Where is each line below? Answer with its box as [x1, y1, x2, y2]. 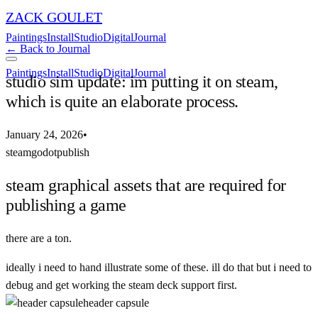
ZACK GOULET [6, 9, 102, 25]
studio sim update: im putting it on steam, [6, 72, 278, 91]
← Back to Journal [6, 43, 90, 55]
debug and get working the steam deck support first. [6, 278, 237, 291]
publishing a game [6, 195, 126, 214]
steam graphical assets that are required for [6, 175, 286, 194]
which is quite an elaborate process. [6, 92, 238, 111]
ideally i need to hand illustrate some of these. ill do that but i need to [6, 261, 312, 273]
